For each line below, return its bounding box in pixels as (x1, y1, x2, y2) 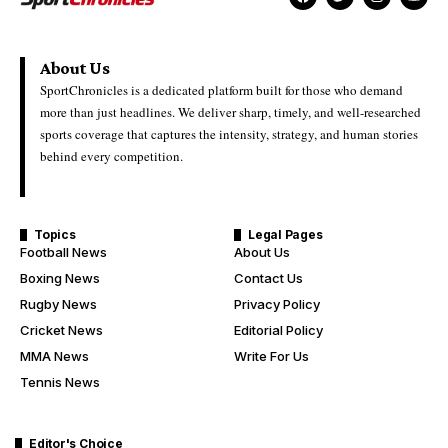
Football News (20, 244, 107, 261)
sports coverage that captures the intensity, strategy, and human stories (40, 125, 418, 144)
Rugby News (20, 296, 97, 313)
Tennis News (20, 374, 100, 391)
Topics (34, 227, 76, 243)
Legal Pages (248, 227, 323, 243)
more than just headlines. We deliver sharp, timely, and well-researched (40, 103, 421, 122)
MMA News (20, 348, 89, 365)
